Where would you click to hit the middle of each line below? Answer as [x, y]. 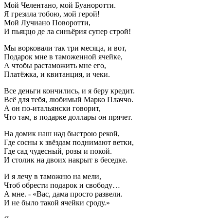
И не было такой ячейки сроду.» [57, 203]
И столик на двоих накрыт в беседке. [66, 160]
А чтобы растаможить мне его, [55, 66]
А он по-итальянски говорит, [52, 109]
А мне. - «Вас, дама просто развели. [63, 194]
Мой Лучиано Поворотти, [47, 23]
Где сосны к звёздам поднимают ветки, [69, 143]
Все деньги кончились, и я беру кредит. [69, 91]
